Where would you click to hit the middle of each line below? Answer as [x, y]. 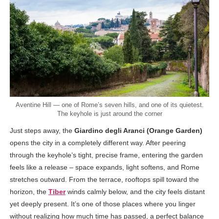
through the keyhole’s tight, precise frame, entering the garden [106, 155]
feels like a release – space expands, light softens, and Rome [105, 167]
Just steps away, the [42, 130]
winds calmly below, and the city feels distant [135, 191]
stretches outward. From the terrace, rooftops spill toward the [104, 179]
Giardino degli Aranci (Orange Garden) [138, 130]
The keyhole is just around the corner [109, 113]
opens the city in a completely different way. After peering [98, 142]
